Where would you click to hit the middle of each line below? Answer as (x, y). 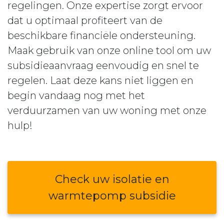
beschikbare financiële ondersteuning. (101, 35)
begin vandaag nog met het (76, 95)
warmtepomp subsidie (112, 196)
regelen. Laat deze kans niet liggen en (100, 80)
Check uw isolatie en (112, 179)
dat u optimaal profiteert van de (85, 20)
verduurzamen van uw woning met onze (107, 110)
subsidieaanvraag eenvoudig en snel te (103, 65)
